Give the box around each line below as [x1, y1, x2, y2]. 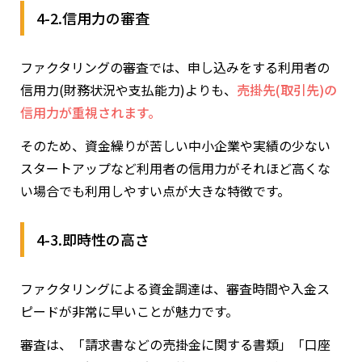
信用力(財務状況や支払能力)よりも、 [20, 79, 237, 99]
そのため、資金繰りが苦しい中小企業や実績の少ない [20, 135, 330, 155]
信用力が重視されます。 [20, 102, 161, 122]
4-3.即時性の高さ [36, 228, 149, 250]
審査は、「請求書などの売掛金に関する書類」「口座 [20, 334, 330, 354]
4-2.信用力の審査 [36, 6, 149, 28]
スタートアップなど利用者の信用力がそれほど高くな [20, 158, 330, 178]
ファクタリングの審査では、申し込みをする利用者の [20, 57, 330, 77]
